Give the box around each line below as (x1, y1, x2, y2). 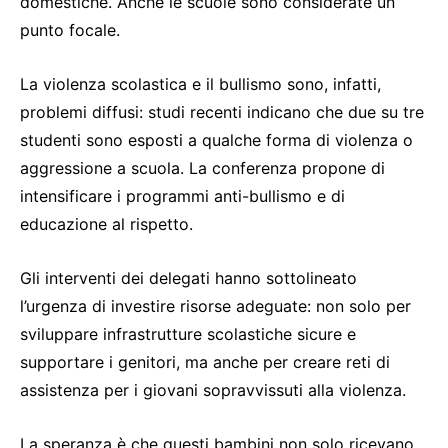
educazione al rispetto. (20, 214, 193, 235)
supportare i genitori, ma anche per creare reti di (20, 352, 390, 373)
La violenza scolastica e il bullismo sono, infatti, (20, 74, 381, 95)
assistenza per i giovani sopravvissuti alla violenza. (20, 380, 406, 401)
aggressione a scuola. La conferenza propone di (20, 158, 385, 179)
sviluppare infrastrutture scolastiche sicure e (20, 324, 356, 345)
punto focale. (20, 20, 120, 41)
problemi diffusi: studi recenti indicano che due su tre (20, 102, 424, 123)
